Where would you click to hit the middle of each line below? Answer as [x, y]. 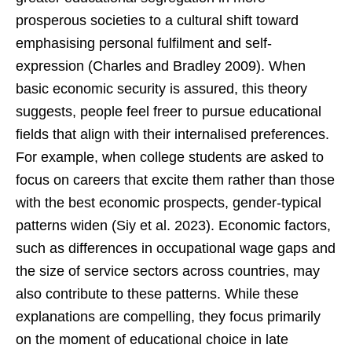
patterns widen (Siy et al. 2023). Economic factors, [173, 226]
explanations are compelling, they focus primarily [168, 317]
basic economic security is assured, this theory [161, 89]
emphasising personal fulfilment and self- [144, 44]
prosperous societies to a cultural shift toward [157, 21]
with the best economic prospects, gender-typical [169, 203]
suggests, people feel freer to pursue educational [169, 112]
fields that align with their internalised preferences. [172, 135]
